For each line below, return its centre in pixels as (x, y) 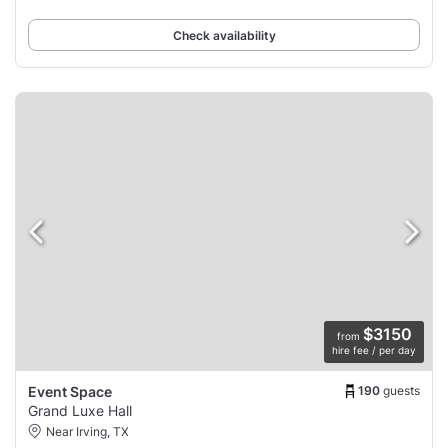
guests (401, 390)
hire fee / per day (374, 350)
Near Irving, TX (87, 432)
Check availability (224, 35)
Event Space (70, 392)
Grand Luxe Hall (80, 411)
